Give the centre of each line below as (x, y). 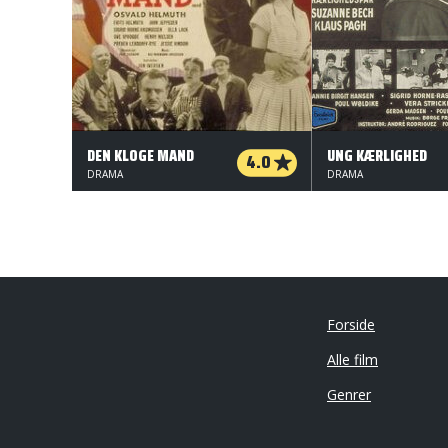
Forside (351, 324)
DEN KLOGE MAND (140, 155)
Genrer (349, 394)
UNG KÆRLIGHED (377, 155)
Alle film (352, 359)
